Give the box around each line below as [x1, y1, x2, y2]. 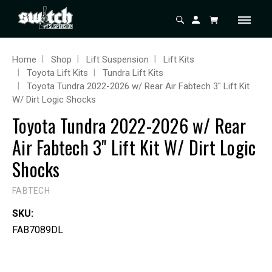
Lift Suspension [86, 54, 149, 65]
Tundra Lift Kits [103, 67, 163, 78]
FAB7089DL [12, 224, 63, 236]
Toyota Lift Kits [27, 67, 88, 78]
